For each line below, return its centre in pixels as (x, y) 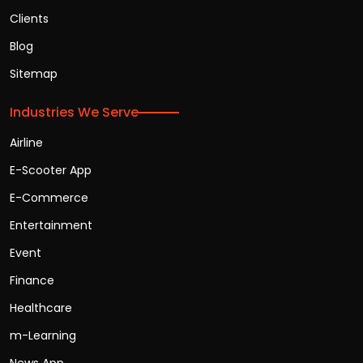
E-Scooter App (51, 171)
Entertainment (51, 226)
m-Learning (43, 336)
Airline (26, 143)
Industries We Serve (74, 113)
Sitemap (34, 74)
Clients (29, 19)
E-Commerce (49, 198)
